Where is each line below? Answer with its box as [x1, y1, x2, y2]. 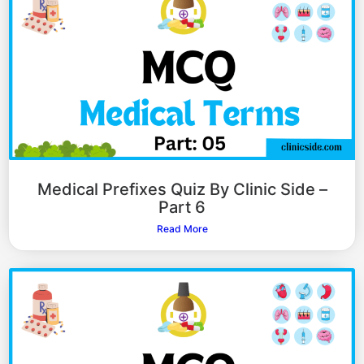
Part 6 [158, 197, 206, 217]
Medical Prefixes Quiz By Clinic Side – [37, 179, 327, 199]
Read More [156, 222, 208, 235]
